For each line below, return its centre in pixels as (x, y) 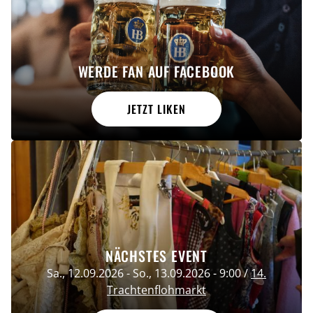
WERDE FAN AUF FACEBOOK (156, 71)
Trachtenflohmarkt (156, 290)
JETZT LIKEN (156, 109)
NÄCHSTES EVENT (156, 256)
